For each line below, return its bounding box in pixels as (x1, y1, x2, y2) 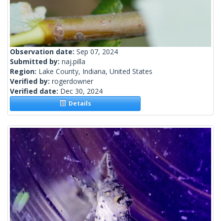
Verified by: (10, 76, 52, 86)
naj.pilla (62, 57, 85, 67)
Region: (10, 67, 38, 76)
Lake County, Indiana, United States (38, 67, 152, 76)
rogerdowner (52, 76, 93, 86)
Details (65, 99, 91, 108)
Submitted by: (10, 57, 62, 67)
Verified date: (10, 86, 60, 96)
